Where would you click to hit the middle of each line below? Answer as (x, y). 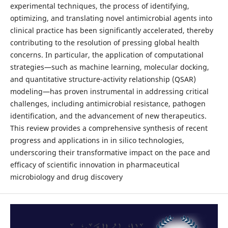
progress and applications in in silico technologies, (97, 140)
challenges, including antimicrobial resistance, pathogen (108, 104)
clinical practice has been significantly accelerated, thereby (111, 31)
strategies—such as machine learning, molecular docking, (109, 67)
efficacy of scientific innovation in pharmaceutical (95, 165)
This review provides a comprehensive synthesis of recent (109, 128)
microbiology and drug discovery (66, 177)
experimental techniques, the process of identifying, (99, 6)
